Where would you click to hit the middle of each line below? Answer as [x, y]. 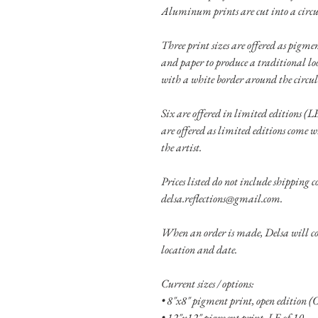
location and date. [199, 250]
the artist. [181, 147]
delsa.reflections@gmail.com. [223, 198]
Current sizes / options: [207, 284]
